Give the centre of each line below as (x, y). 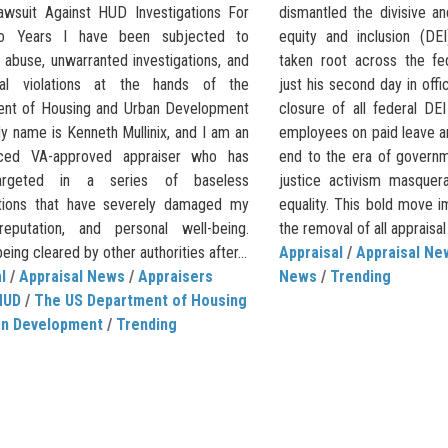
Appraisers (175, 277)
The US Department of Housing (140, 301)
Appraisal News (72, 277)
